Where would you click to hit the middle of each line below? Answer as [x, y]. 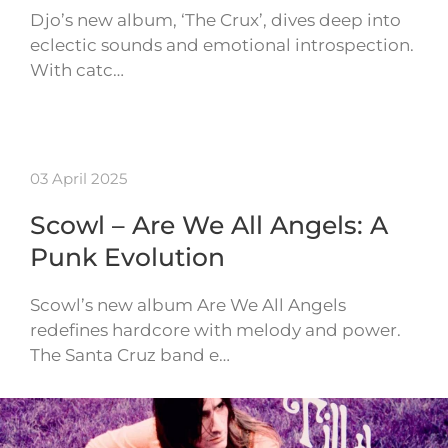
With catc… [77, 70]
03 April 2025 [78, 179]
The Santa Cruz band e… [130, 355]
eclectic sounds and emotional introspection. [222, 45]
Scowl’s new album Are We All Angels [188, 305]
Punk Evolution [127, 257]
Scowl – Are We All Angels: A [209, 225]
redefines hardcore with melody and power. [215, 330]
